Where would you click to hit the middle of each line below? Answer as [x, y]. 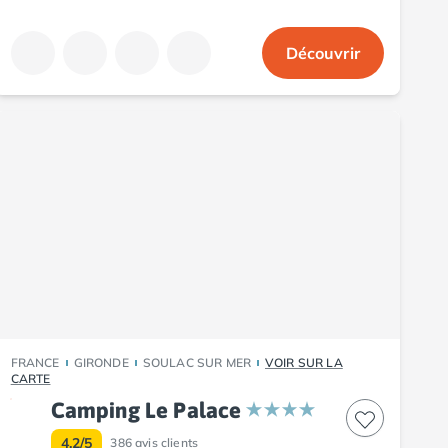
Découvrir [322, 52]
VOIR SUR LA [304, 362]
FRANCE [35, 362]
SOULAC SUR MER [196, 362]
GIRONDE [101, 362]
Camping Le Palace [146, 409]
